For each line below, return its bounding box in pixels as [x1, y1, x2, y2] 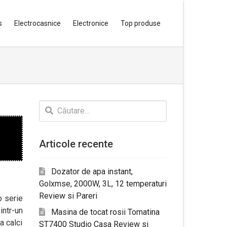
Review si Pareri [39, 191, 97, 201]
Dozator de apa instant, [51, 167, 133, 176]
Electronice [73, 19, 108, 27]
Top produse [121, 19, 161, 27]
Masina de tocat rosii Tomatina [51, 207, 160, 217]
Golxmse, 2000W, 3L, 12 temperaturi [39, 179, 167, 188]
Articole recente [39, 138, 113, 150]
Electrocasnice [14, 19, 61, 27]
